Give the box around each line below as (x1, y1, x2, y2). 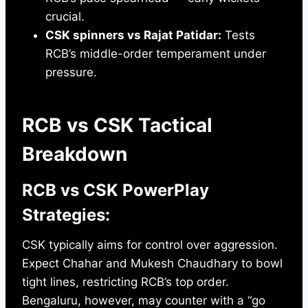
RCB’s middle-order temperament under (45, 47, 266, 61)
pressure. (45, 65, 97, 80)
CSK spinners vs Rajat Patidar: (45, 28, 221, 43)
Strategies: (22, 205, 110, 225)
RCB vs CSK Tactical (22, 113, 212, 137)
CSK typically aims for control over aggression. (22, 238, 278, 252)
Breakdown (22, 142, 127, 166)
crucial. (45, 10, 85, 24)
